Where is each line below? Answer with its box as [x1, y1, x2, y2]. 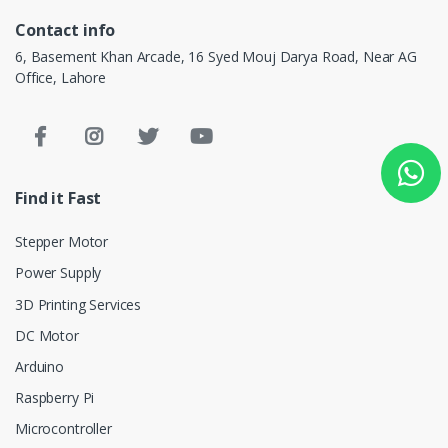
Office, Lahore [15, 68, 106, 88]
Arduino [15, 357, 64, 377]
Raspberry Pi [15, 388, 95, 408]
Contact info [15, 19, 116, 42]
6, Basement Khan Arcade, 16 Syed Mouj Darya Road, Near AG [15, 47, 417, 67]
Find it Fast [15, 187, 102, 210]
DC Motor [15, 325, 79, 345]
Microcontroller [15, 419, 112, 439]
